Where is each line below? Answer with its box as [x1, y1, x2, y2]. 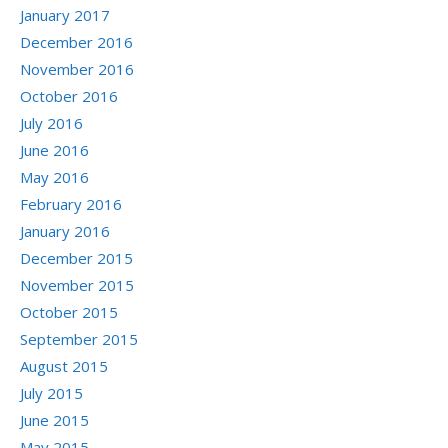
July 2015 [20, 383, 83, 404]
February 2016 [20, 194, 122, 215]
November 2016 [20, 59, 134, 80]
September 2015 [20, 329, 138, 350]
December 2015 [20, 248, 133, 269]
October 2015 [20, 302, 118, 323]
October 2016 [20, 86, 118, 107]
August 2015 [20, 356, 108, 377]
